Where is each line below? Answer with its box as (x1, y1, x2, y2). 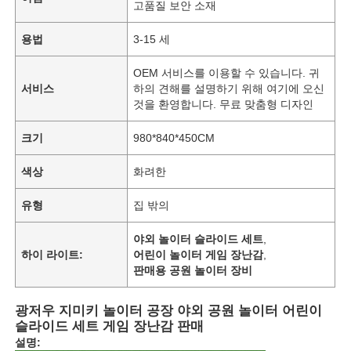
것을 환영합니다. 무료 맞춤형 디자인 (133, 97, 314, 110)
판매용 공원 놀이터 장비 (133, 263, 253, 277)
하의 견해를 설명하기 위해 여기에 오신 (133, 81, 325, 95)
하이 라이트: (21, 248, 84, 261)
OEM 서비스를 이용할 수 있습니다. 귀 (133, 66, 320, 79)
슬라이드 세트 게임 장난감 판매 (15, 318, 204, 334)
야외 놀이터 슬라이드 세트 (133, 232, 264, 245)
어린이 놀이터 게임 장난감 (133, 248, 264, 261)
